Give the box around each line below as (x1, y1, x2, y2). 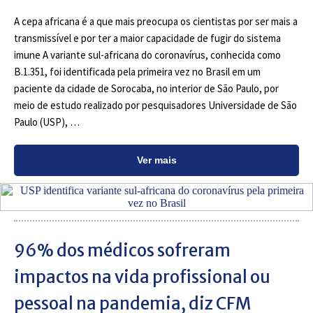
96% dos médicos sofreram (14, 240, 231, 261)
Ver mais (136, 154, 177, 166)
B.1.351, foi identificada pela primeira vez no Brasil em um (14, 65, 261, 78)
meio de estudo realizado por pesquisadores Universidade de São (14, 99, 297, 112)
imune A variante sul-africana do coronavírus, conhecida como (14, 48, 281, 61)
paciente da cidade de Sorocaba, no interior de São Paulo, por (14, 82, 279, 95)
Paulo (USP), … (14, 115, 80, 129)
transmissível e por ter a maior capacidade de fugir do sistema (14, 31, 281, 45)
